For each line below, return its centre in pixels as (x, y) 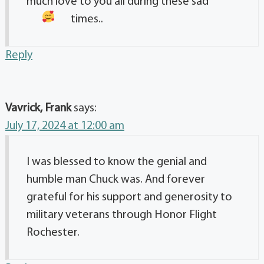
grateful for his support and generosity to (129, 198)
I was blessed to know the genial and (117, 162)
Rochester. (53, 233)
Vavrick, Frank (38, 109)
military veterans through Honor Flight (122, 215)
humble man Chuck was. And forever (116, 180)
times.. (87, 20)
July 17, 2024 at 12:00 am (65, 126)
